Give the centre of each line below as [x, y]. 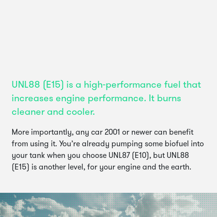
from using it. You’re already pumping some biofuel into [108, 144]
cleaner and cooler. [53, 112]
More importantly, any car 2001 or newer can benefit [102, 132]
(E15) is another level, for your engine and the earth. [101, 167]
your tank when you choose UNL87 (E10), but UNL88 [100, 156]
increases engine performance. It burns [96, 99]
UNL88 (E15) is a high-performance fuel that [106, 85]
